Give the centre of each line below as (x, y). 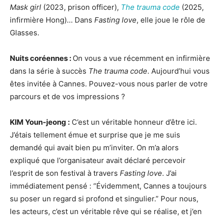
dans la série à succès (49, 71)
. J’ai (169, 173)
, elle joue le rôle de (171, 20)
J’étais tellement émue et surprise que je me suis (95, 135)
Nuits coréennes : (41, 58)
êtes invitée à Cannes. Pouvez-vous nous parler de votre (109, 83)
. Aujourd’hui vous (179, 71)
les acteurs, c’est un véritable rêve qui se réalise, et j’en (106, 211)
